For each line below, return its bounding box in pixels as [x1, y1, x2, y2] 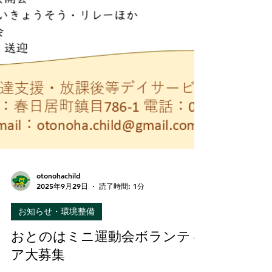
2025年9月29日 [36, 259, 88, 268]
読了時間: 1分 [99, 259, 144, 268]
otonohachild [36, 248, 81, 258]
